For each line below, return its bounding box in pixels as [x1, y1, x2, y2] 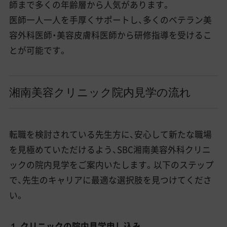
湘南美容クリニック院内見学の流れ [9, 84, 191, 100]
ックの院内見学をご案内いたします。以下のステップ [9, 159, 214, 171]
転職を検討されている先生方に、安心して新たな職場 [9, 128, 212, 140]
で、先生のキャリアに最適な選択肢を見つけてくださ [9, 174, 212, 186]
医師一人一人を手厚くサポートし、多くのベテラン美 [9, 13, 212, 26]
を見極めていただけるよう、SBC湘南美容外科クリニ [9, 143, 211, 156]
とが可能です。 [9, 44, 67, 56]
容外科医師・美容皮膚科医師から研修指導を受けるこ [9, 28, 212, 41]
